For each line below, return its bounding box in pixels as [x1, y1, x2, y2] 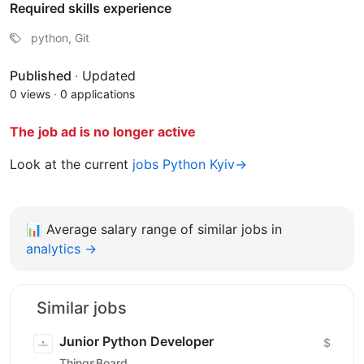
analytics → [26, 240, 97, 258]
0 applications [60, 87, 135, 102]
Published [10, 67, 75, 84]
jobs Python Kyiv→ [132, 156, 247, 173]
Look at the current [10, 156, 132, 173]
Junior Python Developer [59, 333, 214, 350]
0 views [10, 87, 50, 102]
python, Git [31, 31, 89, 45]
